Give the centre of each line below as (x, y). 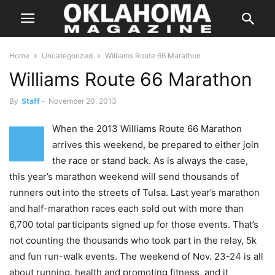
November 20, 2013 (83, 101)
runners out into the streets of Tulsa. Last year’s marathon (134, 192)
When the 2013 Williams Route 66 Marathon (147, 129)
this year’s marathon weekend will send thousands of (124, 176)
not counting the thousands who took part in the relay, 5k (133, 240)
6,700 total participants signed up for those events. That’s (134, 224)
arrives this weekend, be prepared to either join (156, 145)
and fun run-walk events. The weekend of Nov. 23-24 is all (136, 256)
